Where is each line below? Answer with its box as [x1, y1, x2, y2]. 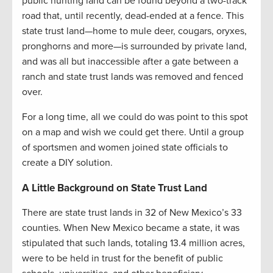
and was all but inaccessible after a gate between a [22, 55, 238, 68]
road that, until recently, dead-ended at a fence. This [22, 10, 244, 23]
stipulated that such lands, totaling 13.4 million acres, [22, 237, 245, 250]
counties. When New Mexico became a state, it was [22, 222, 239, 235]
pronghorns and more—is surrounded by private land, [22, 40, 247, 53]
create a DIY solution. [22, 157, 113, 169]
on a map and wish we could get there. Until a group [22, 126, 244, 139]
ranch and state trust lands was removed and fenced [22, 71, 243, 83]
